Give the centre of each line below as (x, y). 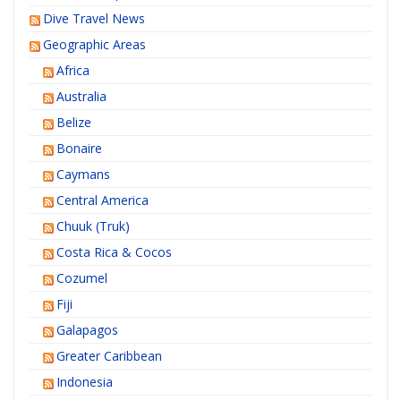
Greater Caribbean (109, 356)
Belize (73, 123)
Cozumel (81, 278)
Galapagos (87, 330)
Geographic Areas (94, 45)
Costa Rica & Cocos (114, 252)
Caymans (83, 175)
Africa (73, 71)
